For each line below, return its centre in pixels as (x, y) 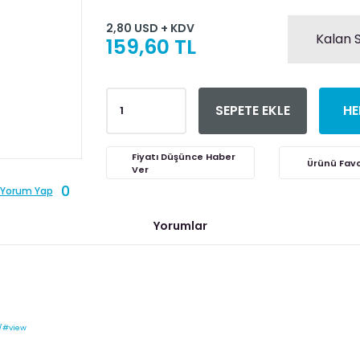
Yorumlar (180, 225)
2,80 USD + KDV (150, 28)
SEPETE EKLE (252, 110)
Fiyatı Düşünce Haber (183, 156)
